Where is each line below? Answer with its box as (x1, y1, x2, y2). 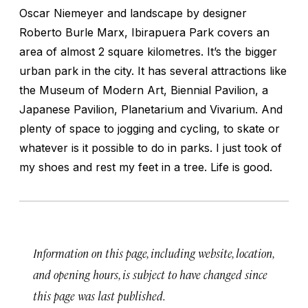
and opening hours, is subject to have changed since (33, 266, 267, 282)
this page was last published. (33, 287, 166, 303)
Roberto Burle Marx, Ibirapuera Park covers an (19, 25, 269, 39)
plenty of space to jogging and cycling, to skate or (19, 121, 280, 135)
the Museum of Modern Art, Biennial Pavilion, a (19, 82, 268, 97)
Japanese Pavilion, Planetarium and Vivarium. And (19, 102, 283, 116)
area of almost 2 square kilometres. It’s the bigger (19, 44, 277, 58)
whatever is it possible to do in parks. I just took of (19, 140, 282, 155)
